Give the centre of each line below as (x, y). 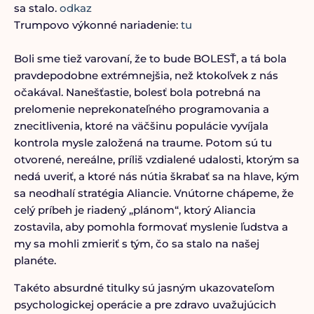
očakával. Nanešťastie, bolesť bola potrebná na (137, 92)
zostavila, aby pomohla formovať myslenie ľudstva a (151, 227)
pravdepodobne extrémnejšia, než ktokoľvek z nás (146, 75)
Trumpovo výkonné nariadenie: (97, 25)
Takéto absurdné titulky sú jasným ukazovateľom (144, 288)
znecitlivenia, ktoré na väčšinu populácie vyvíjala (141, 126)
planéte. (35, 260)
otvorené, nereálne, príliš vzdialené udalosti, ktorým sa (156, 159)
